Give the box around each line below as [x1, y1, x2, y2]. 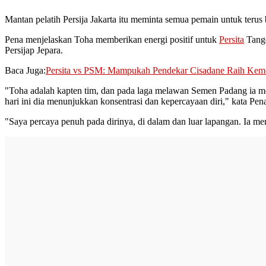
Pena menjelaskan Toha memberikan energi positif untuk [5, 34, 219, 45]
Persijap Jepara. [5, 45, 63, 55]
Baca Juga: [5, 65, 46, 75]
